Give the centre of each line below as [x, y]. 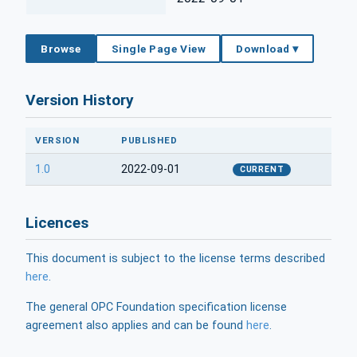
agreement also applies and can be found [136, 325]
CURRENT [262, 169]
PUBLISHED [149, 140]
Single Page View [159, 48]
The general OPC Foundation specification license [156, 307]
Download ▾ [267, 48]
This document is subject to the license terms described [175, 259]
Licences [57, 222]
